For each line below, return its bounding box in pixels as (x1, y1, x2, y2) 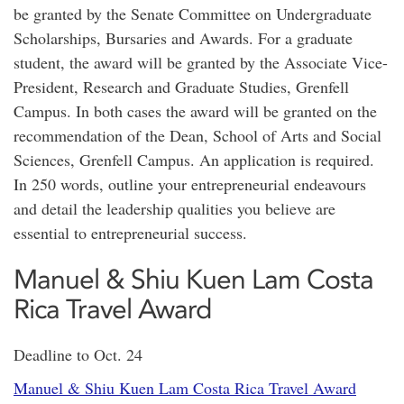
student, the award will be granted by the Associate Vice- (14, 51, 388, 73)
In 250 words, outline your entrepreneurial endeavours (14, 173, 366, 195)
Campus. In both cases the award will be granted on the (14, 100, 377, 122)
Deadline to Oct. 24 (14, 344, 142, 365)
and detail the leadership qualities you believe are (14, 197, 335, 219)
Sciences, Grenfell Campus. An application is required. (14, 149, 374, 170)
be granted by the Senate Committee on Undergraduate (14, 3, 372, 24)
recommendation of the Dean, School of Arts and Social (14, 124, 381, 146)
